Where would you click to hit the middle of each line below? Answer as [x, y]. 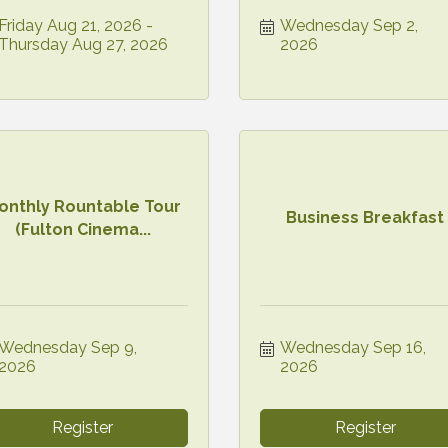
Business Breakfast [365, 218]
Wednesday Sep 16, [353, 347]
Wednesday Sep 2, [349, 25]
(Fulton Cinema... [82, 229]
